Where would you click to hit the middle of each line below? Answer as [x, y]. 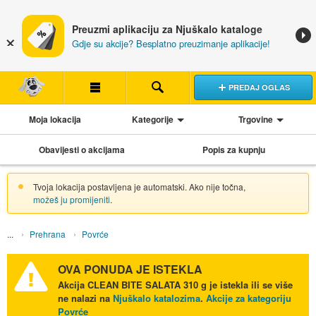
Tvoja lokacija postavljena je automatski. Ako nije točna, [139, 186]
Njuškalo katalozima [156, 298]
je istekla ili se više [249, 285]
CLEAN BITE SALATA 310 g [147, 285]
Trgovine [256, 119]
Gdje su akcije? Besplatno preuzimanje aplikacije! [171, 43]
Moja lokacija [55, 119]
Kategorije [152, 119]
